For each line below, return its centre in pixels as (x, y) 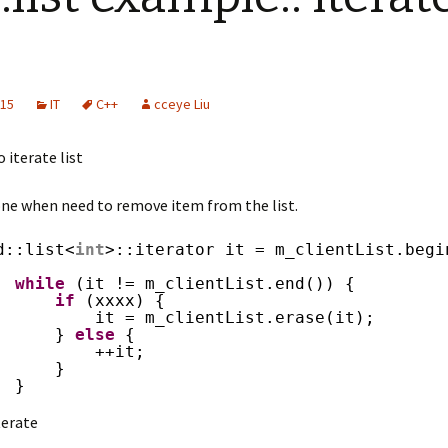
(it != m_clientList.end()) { (215, 283)
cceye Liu (182, 104)
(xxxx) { (125, 300)
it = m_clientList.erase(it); (235, 317)
